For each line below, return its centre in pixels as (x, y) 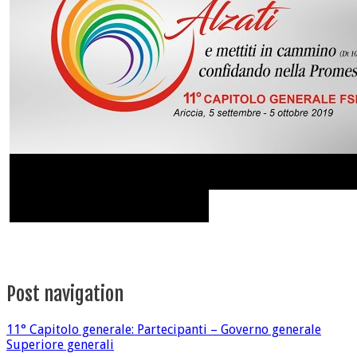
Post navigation (65, 294)
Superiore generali (60, 344)
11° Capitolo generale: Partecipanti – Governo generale (164, 329)
